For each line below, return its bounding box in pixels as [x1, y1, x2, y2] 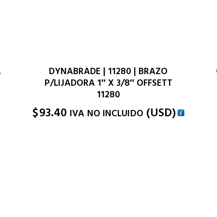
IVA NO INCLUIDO [70, 107, 143, 121]
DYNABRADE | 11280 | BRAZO [49, 65, 168, 78]
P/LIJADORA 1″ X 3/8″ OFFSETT [44, 77, 172, 90]
